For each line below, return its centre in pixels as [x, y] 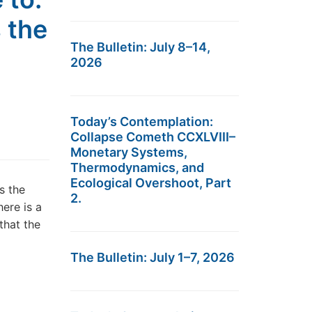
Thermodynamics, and [137, 167]
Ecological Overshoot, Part [151, 183]
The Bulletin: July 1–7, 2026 [153, 257]
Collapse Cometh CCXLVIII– [153, 137]
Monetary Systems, [129, 152]
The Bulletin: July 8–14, [140, 47]
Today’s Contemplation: [142, 122]
